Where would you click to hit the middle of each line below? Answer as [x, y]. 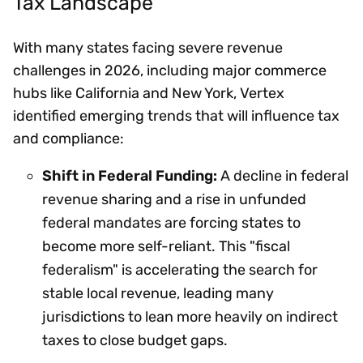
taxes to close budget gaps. [135, 340]
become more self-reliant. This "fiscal [166, 246]
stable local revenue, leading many [158, 293]
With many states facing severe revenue [148, 47]
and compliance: [68, 138]
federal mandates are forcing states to [171, 222]
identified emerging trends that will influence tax [176, 115]
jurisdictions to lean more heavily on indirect [190, 316]
